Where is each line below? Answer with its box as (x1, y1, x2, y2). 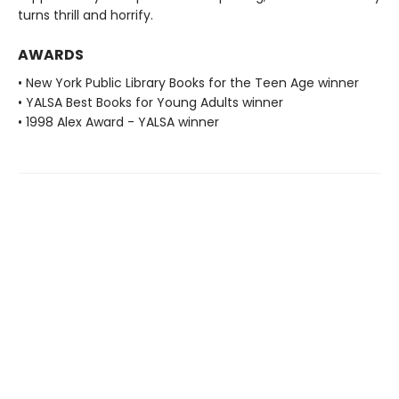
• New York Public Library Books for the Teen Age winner (18, 73, 359, 92)
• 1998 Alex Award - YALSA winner (18, 112, 219, 131)
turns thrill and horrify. (18, 5, 153, 24)
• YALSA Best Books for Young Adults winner (18, 93, 283, 111)
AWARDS (18, 44, 84, 65)
